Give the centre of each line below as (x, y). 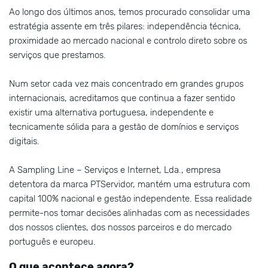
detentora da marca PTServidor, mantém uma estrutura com (130, 185)
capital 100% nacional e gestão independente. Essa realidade (130, 199)
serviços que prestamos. (57, 55)
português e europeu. (52, 242)
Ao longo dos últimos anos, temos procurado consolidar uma (130, 12)
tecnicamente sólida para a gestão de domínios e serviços (124, 127)
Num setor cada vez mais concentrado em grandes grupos (126, 84)
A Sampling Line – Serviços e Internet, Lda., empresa (115, 170)
